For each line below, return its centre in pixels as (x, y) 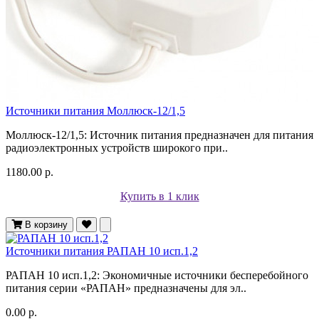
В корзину (46, 224)
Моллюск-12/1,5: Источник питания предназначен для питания (159, 135)
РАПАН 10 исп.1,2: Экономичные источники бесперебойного (157, 275)
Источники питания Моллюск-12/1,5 (95, 110)
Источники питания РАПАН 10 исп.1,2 (102, 251)
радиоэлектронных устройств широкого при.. (117, 147)
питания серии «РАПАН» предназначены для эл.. (126, 288)
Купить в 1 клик (159, 196)
